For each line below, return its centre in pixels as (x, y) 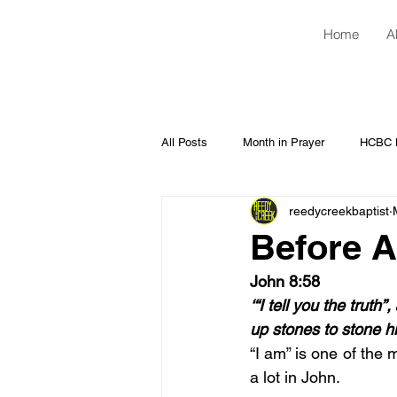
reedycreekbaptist (339, 210)
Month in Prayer (284, 142)
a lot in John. (295, 377)
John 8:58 (285, 281)
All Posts (184, 142)
